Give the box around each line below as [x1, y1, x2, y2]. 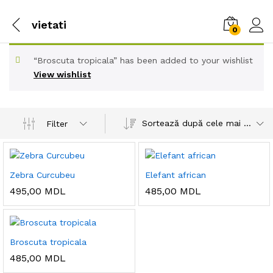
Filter [46, 118, 68, 129]
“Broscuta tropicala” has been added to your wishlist [34, 55, 253, 65]
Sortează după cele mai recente [244, 118, 252, 128]
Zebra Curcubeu [10, 170, 75, 180]
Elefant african [144, 170, 206, 180]
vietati [32, 18, 66, 31]
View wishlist [34, 69, 91, 79]
